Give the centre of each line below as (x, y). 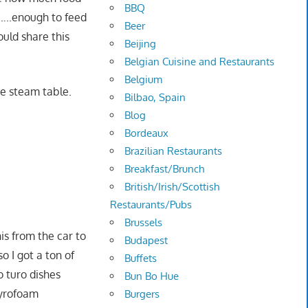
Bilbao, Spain (155, 98)
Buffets (141, 258)
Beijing (141, 44)
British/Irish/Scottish (172, 187)
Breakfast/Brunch (165, 169)
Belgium (144, 80)
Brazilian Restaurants (174, 151)
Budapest (146, 241)
